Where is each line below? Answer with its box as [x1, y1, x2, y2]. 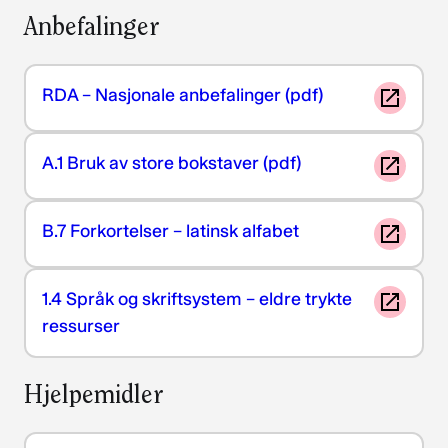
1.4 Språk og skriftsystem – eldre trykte [42, 287, 352, 310]
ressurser [42, 314, 120, 337]
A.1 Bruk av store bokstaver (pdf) [42, 151, 301, 174]
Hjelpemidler [24, 378, 164, 411]
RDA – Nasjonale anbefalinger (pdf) [42, 83, 323, 106]
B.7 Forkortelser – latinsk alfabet [42, 219, 299, 242]
